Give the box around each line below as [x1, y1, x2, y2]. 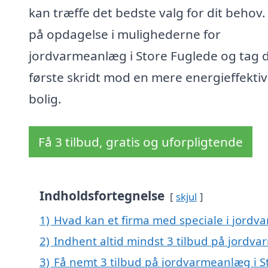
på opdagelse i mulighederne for [29, 26, 221, 43]
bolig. [29, 90, 62, 108]
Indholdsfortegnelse [39, 187, 165, 205]
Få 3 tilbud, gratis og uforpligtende [38, 133, 243, 151]
